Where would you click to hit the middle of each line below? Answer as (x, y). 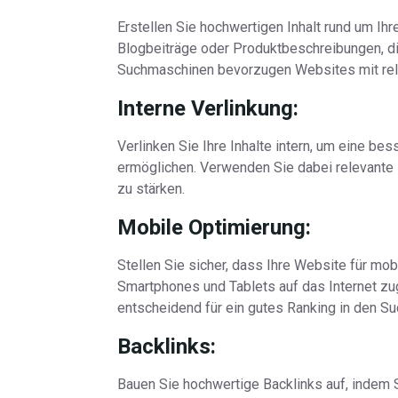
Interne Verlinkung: (208, 108)
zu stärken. (151, 189)
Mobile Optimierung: (214, 227)
